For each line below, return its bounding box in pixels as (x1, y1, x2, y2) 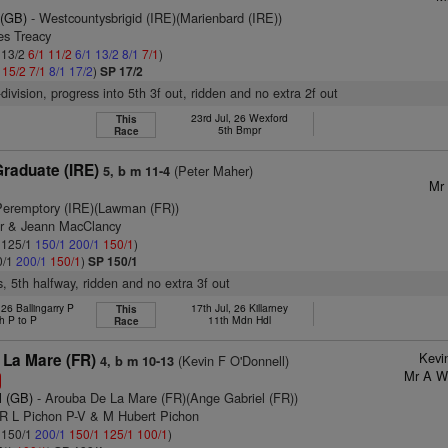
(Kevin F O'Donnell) (174, 351, 290, 370)
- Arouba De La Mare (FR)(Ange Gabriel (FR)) (33, 388, 299, 407)
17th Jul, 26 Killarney (190, 300, 288, 315)
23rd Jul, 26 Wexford (190, 110, 288, 125)
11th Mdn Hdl (207, 312, 271, 327)
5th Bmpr (217, 122, 261, 137)
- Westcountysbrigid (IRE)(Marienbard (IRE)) (27, 8, 283, 27)
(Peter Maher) (170, 161, 254, 180)
